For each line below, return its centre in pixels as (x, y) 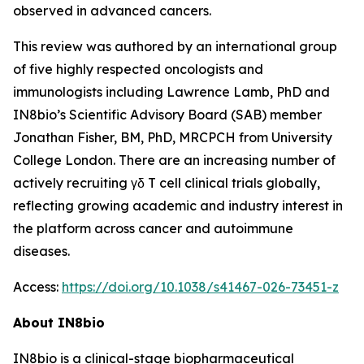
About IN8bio (59, 323)
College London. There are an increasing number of (174, 160)
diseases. (41, 251)
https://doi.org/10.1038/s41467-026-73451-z (200, 287)
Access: (37, 287)
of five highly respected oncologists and (138, 69)
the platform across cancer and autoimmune (153, 228)
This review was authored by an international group (175, 46)
